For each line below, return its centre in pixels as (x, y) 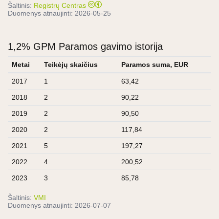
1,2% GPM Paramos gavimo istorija (85, 46)
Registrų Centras (60, 5)
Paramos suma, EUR (155, 64)
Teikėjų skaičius (71, 64)
